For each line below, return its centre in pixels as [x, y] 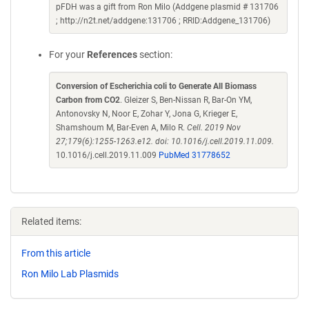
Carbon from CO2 [88, 100]
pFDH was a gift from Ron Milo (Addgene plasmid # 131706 [167, 7]
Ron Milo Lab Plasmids [70, 273]
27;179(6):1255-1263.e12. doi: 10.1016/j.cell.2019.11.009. [165, 141]
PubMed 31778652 [195, 155]
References [112, 54]
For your [68, 54]
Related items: [51, 221]
